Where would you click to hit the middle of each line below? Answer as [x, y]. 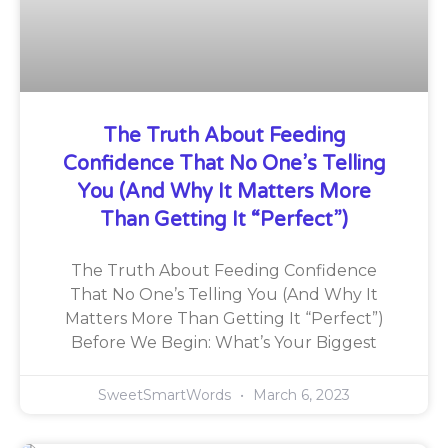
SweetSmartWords [166, 394]
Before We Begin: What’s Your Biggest [224, 342]
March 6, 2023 [299, 394]
